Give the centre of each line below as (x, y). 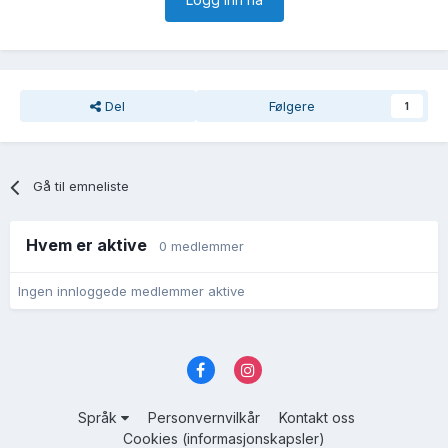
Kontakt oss (317, 417)
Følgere (291, 106)
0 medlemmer (201, 246)
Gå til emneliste (81, 186)
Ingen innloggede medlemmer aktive (131, 291)
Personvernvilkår (204, 417)
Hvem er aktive (92, 245)
